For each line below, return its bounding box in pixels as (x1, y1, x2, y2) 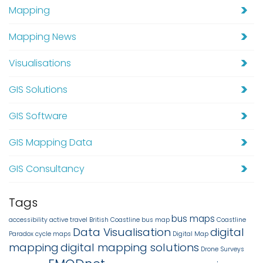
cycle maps (35, 229, 71, 238)
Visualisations (9, 56, 71, 70)
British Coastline (89, 215, 140, 224)
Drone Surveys (201, 244, 244, 254)
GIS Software (9, 109, 68, 123)
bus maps (171, 212, 215, 225)
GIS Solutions (9, 83, 68, 97)
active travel (49, 215, 87, 224)
